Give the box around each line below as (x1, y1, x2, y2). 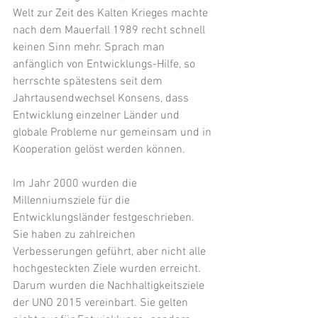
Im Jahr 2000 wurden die (13, 177, 140, 191)
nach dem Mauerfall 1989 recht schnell (13, 23, 208, 38)
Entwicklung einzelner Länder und (13, 109, 182, 123)
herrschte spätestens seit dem (13, 75, 165, 89)
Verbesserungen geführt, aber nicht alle (13, 245, 209, 259)
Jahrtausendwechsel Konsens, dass (13, 92, 192, 106)
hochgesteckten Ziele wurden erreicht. (13, 262, 204, 276)
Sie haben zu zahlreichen (13, 228, 138, 242)
